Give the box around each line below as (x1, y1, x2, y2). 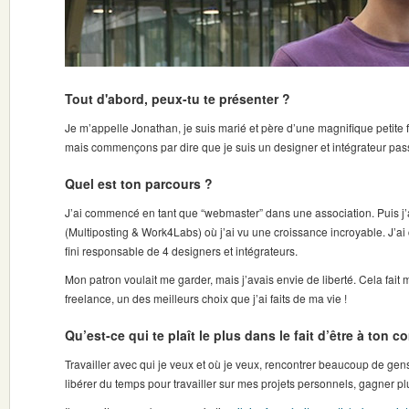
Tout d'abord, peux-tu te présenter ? (65, 89, 290, 108)
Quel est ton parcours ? (65, 174, 213, 193)
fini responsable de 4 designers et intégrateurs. (65, 243, 298, 258)
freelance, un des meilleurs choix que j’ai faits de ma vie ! (65, 290, 347, 306)
